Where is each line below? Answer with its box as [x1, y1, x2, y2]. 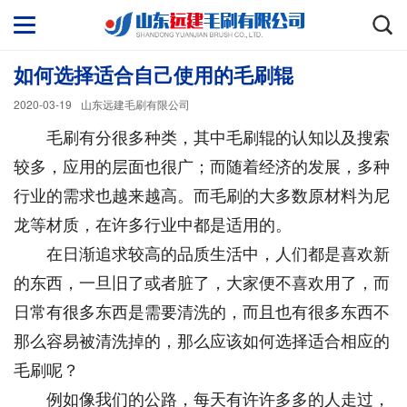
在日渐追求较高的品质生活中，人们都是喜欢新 [14, 241, 390, 264]
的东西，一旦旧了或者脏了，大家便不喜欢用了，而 [14, 270, 390, 293]
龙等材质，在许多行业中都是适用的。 [14, 212, 292, 235]
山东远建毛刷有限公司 [81, 96, 190, 112]
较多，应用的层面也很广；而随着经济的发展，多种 [14, 154, 390, 177]
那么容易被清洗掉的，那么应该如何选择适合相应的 [14, 328, 390, 352]
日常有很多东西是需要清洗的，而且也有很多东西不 [14, 299, 390, 323]
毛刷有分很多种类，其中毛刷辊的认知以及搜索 [14, 124, 390, 148]
